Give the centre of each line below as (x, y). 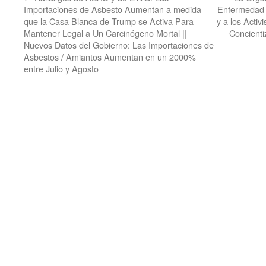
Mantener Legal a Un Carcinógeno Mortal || (105, 33)
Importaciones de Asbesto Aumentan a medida (113, 9)
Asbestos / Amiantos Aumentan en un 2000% (110, 57)
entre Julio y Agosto (61, 69)
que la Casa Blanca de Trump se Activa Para (109, 21)
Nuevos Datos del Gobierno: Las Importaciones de (119, 45)
